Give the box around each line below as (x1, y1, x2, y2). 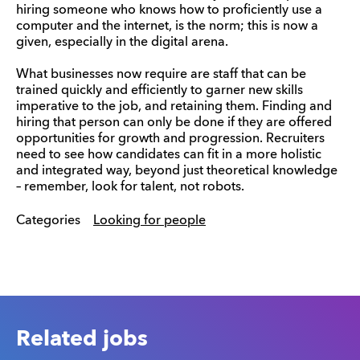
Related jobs (16, 328, 148, 350)
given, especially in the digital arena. (16, 35, 228, 49)
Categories (16, 214, 80, 227)
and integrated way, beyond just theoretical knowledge (16, 164, 337, 178)
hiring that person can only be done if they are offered (16, 116, 332, 129)
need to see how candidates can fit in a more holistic (16, 148, 321, 162)
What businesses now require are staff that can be (16, 67, 306, 81)
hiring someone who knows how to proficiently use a (16, 3, 322, 17)
